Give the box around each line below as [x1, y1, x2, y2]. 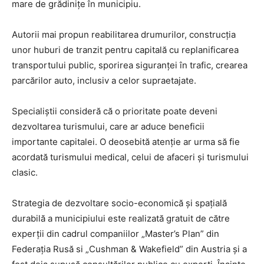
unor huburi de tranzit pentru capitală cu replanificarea [12, 44, 239, 55]
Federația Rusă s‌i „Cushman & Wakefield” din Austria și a [12, 243, 247, 255]
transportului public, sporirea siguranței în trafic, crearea [12, 59, 247, 71]
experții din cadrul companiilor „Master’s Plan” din [12, 227, 219, 239]
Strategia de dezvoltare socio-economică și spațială [12, 197, 227, 209]
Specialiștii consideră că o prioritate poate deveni [12, 105, 217, 117]
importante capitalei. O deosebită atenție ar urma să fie [12, 136, 240, 147]
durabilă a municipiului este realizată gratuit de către [12, 212, 230, 224]
